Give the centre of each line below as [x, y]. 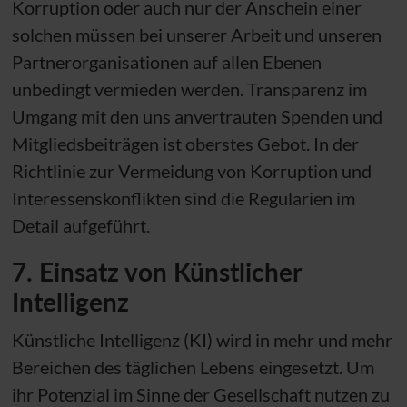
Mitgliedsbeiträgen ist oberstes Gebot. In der [185, 143]
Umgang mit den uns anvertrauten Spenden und [197, 116]
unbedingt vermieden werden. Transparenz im [189, 89]
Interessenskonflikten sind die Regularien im [183, 198]
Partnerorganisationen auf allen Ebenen [166, 61]
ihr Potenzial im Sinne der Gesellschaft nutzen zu [200, 394]
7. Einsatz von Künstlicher [156, 271]
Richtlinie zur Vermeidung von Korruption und [191, 170]
